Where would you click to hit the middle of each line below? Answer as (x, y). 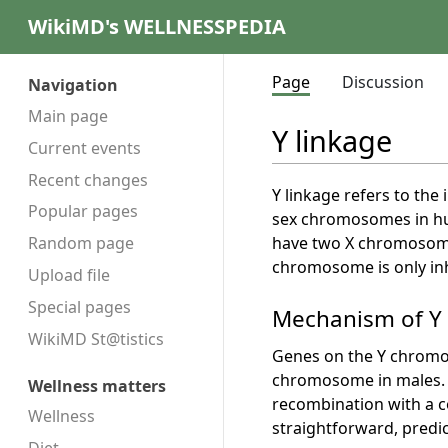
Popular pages (83, 211)
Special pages (79, 307)
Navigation (73, 85)
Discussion (383, 82)
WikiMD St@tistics (96, 339)
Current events (84, 147)
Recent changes (88, 179)
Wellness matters (97, 385)
